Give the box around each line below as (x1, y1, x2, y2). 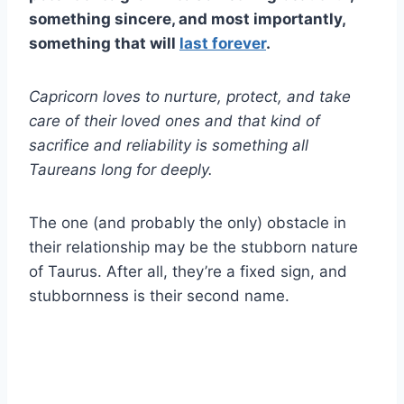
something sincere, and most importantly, (29, 10, 345, 29)
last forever (179, 34, 266, 53)
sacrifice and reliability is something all (29, 136, 308, 155)
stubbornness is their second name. (29, 287, 289, 306)
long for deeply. (96, 161, 213, 179)
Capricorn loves (29, 87, 141, 106)
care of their (29, 112, 121, 131)
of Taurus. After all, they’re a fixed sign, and (29, 262, 347, 281)
